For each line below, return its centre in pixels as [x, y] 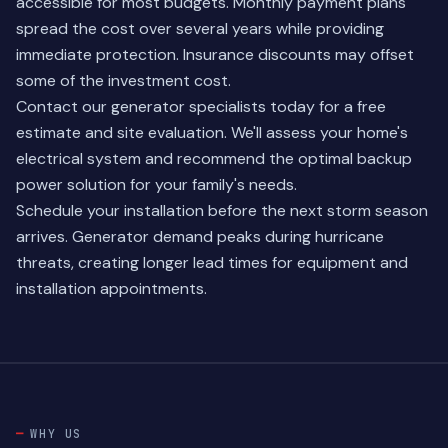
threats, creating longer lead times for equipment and [212, 262]
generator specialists [188, 106]
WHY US [56, 433]
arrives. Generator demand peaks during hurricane [200, 236]
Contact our [63, 106]
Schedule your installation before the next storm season [222, 210]
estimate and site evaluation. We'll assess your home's [212, 132]
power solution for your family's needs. [156, 184]
